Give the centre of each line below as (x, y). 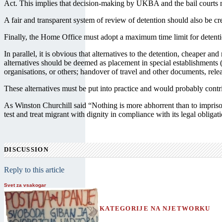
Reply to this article (34, 169)
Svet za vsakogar (25, 185)
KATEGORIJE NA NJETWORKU (155, 208)
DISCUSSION (26, 150)
